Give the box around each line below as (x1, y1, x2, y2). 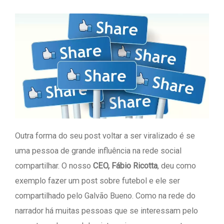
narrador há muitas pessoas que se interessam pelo (15, 205, 198, 215)
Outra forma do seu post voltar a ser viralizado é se (15, 130, 195, 140)
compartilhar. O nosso (15, 160, 93, 170)
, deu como (157, 160, 196, 170)
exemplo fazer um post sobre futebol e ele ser (15, 175, 180, 185)
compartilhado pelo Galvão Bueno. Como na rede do (15, 190, 195, 200)
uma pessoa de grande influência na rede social (15, 145, 181, 155)
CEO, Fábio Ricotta (93, 160, 157, 170)
